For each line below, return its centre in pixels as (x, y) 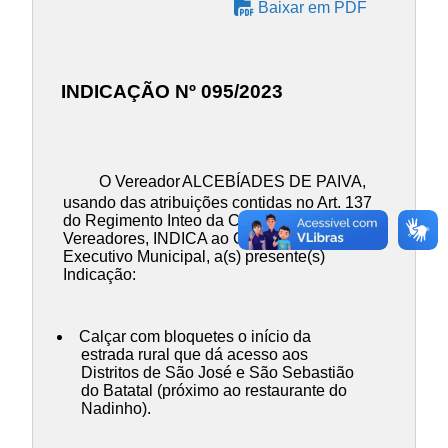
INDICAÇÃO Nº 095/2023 (171, 91)
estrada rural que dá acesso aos (194, 354)
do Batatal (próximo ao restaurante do (214, 390)
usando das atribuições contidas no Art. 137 (217, 202)
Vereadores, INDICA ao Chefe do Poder (203, 238)
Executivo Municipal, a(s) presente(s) (193, 256)
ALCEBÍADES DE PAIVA (271, 181)
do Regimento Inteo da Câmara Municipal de (221, 220)
